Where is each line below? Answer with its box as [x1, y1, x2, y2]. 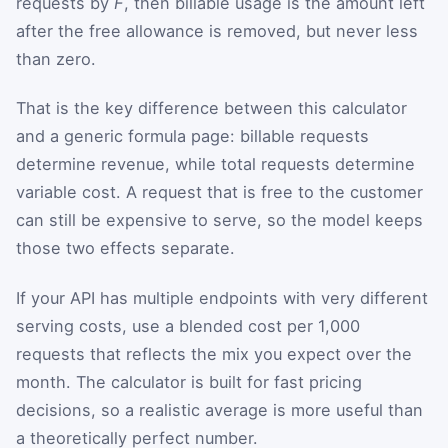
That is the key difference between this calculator [16, 98, 407, 119]
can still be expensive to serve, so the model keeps [16, 210, 423, 231]
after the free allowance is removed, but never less [16, 20, 418, 41]
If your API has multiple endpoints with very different [16, 287, 428, 308]
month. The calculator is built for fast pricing [16, 371, 362, 392]
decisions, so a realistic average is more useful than [16, 399, 423, 420]
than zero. [16, 48, 96, 69]
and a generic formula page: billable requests [16, 126, 369, 147]
